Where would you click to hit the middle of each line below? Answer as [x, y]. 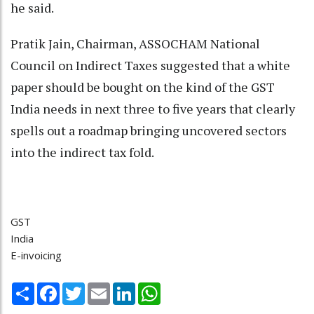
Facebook [83, 288]
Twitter [103, 288]
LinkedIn [155, 288]
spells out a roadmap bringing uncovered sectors [149, 131]
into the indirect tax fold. [82, 152]
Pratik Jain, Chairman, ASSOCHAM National [135, 44]
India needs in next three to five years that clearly [153, 109]
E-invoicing [36, 255]
